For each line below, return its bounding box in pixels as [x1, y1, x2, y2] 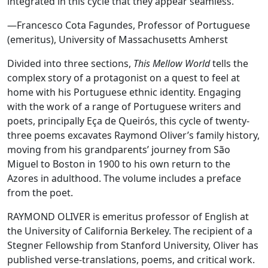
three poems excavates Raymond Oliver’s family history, [7, 129, 260, 142]
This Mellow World [133, 57, 210, 70]
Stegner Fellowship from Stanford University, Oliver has [7, 239, 258, 252]
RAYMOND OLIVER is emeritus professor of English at [7, 210, 249, 223]
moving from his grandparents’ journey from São [7, 143, 230, 156]
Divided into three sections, [7, 57, 133, 70]
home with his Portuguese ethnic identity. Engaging [7, 86, 241, 99]
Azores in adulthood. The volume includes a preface [7, 172, 241, 185]
